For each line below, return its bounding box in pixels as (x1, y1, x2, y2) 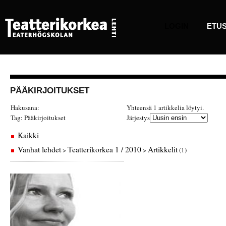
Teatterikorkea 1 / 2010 (68, 144, 141, 154)
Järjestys (127, 113, 150, 122)
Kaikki (18, 130, 39, 140)
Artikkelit (148, 144, 178, 154)
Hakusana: (11, 103, 39, 112)
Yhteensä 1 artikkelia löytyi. (127, 103, 204, 112)
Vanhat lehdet (18, 144, 61, 154)
